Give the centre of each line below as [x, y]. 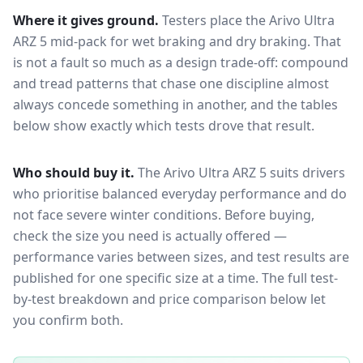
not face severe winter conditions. [117, 215]
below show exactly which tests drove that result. [164, 126]
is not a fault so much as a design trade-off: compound [181, 62]
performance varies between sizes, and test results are [181, 257]
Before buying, [269, 215]
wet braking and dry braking [220, 41]
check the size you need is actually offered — [150, 236]
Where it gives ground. [86, 20]
